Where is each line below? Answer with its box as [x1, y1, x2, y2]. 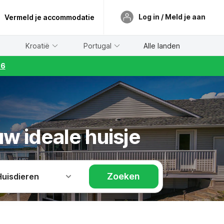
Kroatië [25, 41, 50, 50]
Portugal [83, 41, 112, 50]
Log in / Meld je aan [138, 12, 205, 21]
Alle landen [143, 41, 180, 50]
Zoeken [107, 171, 140, 181]
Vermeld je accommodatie [4, 13, 94, 21]
